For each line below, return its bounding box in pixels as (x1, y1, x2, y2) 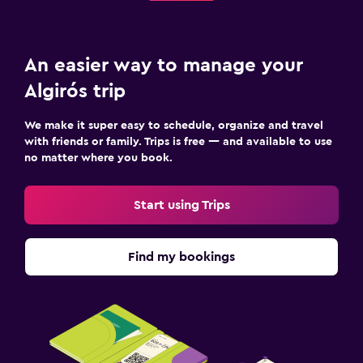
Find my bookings (128, 250, 235, 263)
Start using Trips (133, 199, 230, 211)
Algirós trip (24, 82, 126, 101)
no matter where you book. (24, 152, 173, 164)
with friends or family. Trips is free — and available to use (24, 136, 332, 147)
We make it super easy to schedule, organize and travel (24, 120, 323, 131)
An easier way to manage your (24, 56, 303, 75)
